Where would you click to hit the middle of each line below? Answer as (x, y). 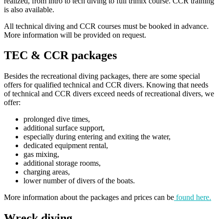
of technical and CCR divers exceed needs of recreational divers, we (109, 94)
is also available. (29, 9)
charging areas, (47, 172)
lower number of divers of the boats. (79, 181)
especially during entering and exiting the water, (97, 137)
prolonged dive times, (57, 119)
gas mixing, (41, 154)
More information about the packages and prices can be (89, 197)
